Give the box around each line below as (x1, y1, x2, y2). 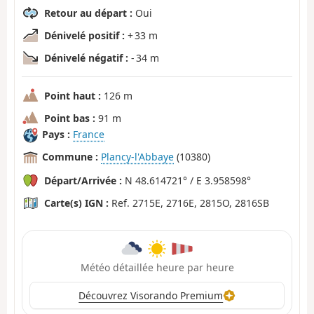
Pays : (42, 128, 70, 142)
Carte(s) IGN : (44, 196, 109, 210)
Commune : (42, 150, 98, 164)
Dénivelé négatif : (44, 51, 128, 64)
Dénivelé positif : (44, 29, 125, 42)
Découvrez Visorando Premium (78, 288, 224, 302)
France (73, 128, 104, 142)
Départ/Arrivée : (44, 174, 122, 187)
